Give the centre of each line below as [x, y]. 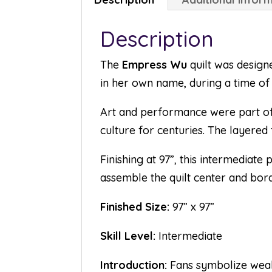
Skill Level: [128, 236]
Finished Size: [135, 207]
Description [157, 39]
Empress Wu [155, 65]
